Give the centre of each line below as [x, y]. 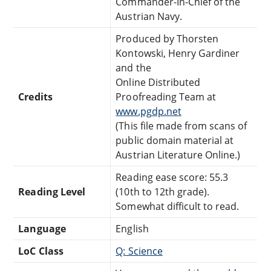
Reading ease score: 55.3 [172, 177]
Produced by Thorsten [167, 38]
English [132, 228]
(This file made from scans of [181, 126]
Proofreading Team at [166, 96]
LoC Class [41, 251]
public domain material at [175, 140]
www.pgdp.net [149, 111]
